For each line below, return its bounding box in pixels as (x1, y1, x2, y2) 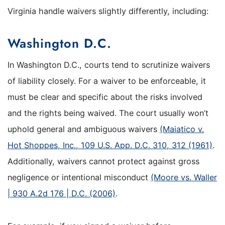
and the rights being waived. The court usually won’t (8, 108, 208, 119)
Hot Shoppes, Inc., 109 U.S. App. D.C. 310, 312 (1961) (8, 140, 212, 151)
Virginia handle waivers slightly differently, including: (8, 6, 208, 17)
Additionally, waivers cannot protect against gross (8, 156, 199, 167)
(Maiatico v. (160, 124, 204, 135)
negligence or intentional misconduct (8, 172, 151, 183)
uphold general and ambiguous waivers (8, 124, 160, 135)
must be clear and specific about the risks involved (8, 92, 202, 102)
